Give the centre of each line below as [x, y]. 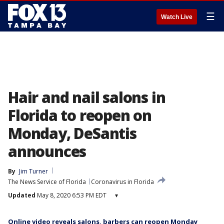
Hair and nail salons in [87, 97]
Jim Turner [33, 171]
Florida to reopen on [80, 115]
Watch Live [177, 17]
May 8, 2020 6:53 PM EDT [71, 195]
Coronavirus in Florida [122, 182]
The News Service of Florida [47, 182]
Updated [22, 195]
